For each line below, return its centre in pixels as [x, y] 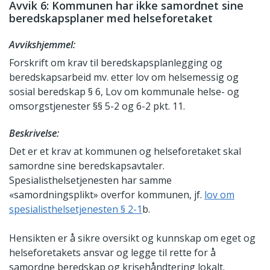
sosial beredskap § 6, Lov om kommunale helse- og [124, 92]
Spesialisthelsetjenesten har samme [90, 181]
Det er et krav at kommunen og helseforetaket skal [125, 152]
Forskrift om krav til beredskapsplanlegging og [116, 63]
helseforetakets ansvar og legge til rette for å [112, 253]
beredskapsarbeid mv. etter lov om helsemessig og [124, 77]
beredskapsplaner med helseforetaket [111, 18]
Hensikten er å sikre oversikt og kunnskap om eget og [132, 238]
